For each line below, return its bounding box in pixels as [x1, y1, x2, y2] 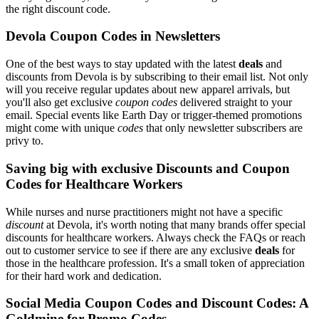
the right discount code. [6, 2, 110, 15]
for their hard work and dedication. [6, 269, 162, 282]
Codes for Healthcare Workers [6, 176, 182, 192]
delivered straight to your [177, 96, 292, 109]
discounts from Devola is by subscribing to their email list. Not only [6, 70, 308, 83]
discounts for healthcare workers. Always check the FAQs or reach [6, 231, 305, 244]
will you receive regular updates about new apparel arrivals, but [6, 83, 290, 96]
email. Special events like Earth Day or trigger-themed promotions [6, 109, 302, 122]
